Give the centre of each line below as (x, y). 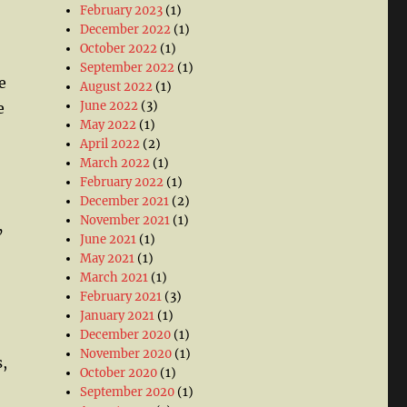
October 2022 (119, 49)
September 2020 (128, 392)
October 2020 (119, 373)
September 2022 (128, 68)
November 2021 (125, 220)
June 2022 (109, 106)
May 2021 (108, 258)
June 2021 (109, 239)
